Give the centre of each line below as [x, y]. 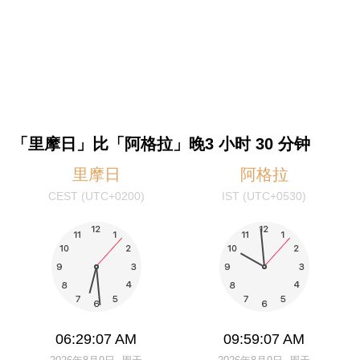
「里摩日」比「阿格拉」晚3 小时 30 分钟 [161, 144]
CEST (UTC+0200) [96, 196]
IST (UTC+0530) [264, 196]
